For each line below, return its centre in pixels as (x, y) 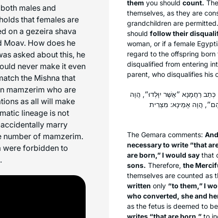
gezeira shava (51, 31)
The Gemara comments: (166, 134)
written (139, 185)
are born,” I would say (163, 155)
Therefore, (164, 165)
